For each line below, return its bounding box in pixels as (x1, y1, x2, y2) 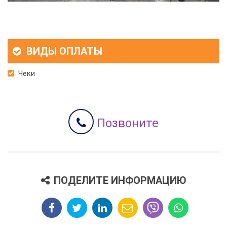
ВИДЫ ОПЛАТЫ (24, 45, 102, 58)
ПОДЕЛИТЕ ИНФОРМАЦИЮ (53, 174, 186, 187)
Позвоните (94, 116, 159, 131)
